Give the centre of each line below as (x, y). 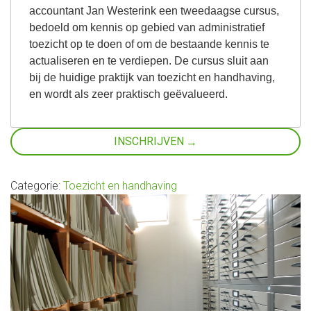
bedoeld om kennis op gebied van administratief (146, 28)
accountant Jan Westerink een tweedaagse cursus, (154, 11)
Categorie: (37, 185)
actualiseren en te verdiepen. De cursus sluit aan (149, 61)
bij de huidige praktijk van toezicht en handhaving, (152, 78)
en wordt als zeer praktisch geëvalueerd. (128, 94)
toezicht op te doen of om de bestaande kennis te (149, 44)
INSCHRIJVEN (149, 141)
